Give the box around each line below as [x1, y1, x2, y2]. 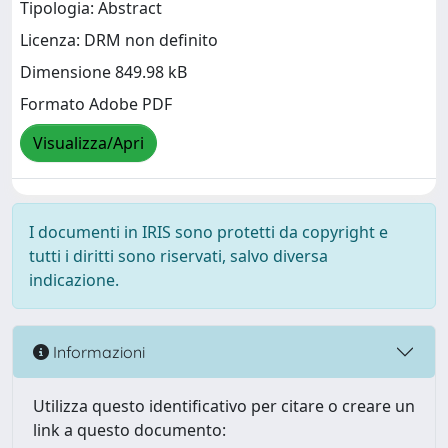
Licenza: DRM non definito [20, 29, 218, 52]
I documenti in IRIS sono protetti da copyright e [29, 221, 388, 243]
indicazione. [29, 269, 119, 291]
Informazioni [49, 341, 145, 362]
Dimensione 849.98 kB [20, 61, 187, 84]
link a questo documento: [33, 419, 226, 441]
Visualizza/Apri [33, 132, 144, 155]
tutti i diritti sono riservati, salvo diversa [29, 245, 328, 267]
